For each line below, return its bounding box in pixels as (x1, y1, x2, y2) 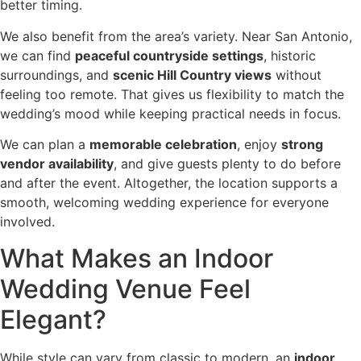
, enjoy (237, 136, 281, 153)
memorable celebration (89, 136, 237, 153)
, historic (263, 47, 316, 64)
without (272, 66, 322, 83)
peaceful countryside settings (75, 47, 263, 64)
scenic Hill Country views (113, 66, 272, 83)
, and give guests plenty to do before (114, 156, 341, 172)
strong (281, 136, 323, 153)
